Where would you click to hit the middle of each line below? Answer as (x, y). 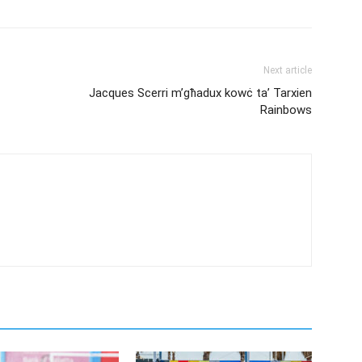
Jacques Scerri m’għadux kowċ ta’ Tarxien (200, 93)
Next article (288, 70)
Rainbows (286, 109)
